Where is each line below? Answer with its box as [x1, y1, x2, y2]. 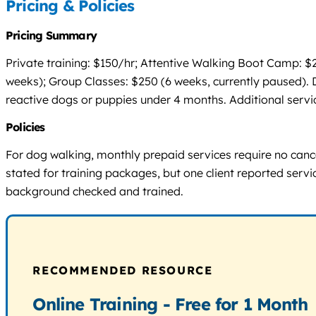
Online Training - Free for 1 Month [32, 293, 308, 315]
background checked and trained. [6, 183, 183, 198]
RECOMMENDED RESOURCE [32, 262, 213, 277]
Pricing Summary [6, 28, 97, 42]
